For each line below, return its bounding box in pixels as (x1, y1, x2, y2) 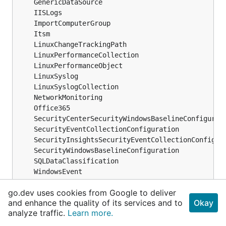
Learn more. (68, 208, 113, 218)
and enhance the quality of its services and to (8, 198, 183, 208)
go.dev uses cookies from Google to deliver (8, 188, 176, 198)
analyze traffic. (8, 208, 68, 218)
